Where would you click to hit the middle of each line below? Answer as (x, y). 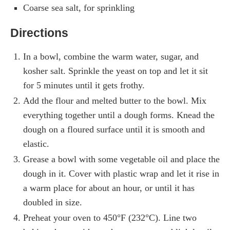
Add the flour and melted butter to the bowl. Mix (115, 100)
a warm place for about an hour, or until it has (109, 188)
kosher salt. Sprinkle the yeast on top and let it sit (116, 71)
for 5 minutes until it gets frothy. (84, 85)
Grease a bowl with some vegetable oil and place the (121, 159)
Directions (39, 33)
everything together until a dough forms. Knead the (119, 115)
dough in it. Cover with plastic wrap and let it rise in (121, 173)
